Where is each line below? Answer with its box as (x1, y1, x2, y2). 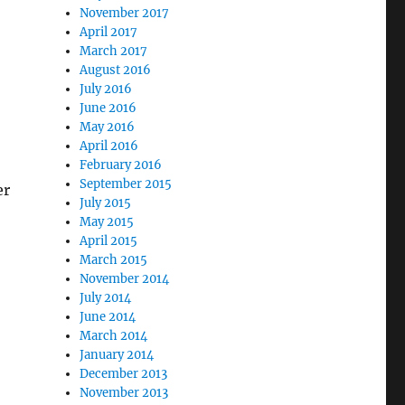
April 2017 (80, 24, 138, 40)
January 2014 (80, 347, 155, 363)
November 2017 (80, 5, 170, 21)
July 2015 (80, 195, 132, 211)
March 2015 (80, 252, 148, 268)
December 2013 (80, 366, 168, 381)
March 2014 (80, 328, 148, 344)
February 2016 (80, 157, 163, 173)
